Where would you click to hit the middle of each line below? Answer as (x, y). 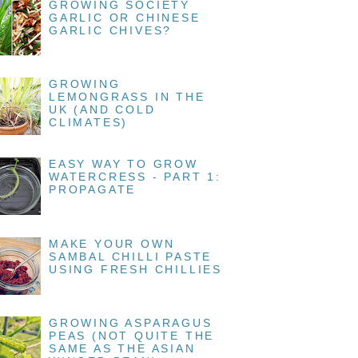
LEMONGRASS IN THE (127, 97)
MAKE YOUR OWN (112, 243)
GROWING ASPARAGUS (131, 323)
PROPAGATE (93, 190)
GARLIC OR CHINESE (125, 17)
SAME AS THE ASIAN (122, 349)
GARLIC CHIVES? (111, 30)
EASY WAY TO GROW (123, 164)
